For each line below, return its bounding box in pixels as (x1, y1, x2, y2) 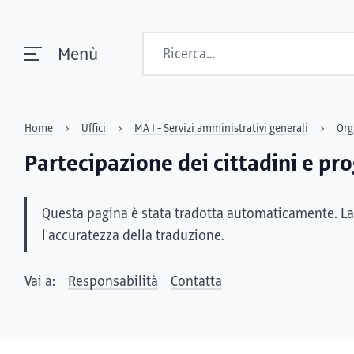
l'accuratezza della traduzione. (42, 228, 224, 244)
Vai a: (24, 274, 55, 290)
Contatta (171, 274, 222, 290)
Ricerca (142, 35, 189, 51)
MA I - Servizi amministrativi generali (134, 122, 308, 135)
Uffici (81, 122, 106, 135)
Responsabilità (68, 274, 158, 290)
